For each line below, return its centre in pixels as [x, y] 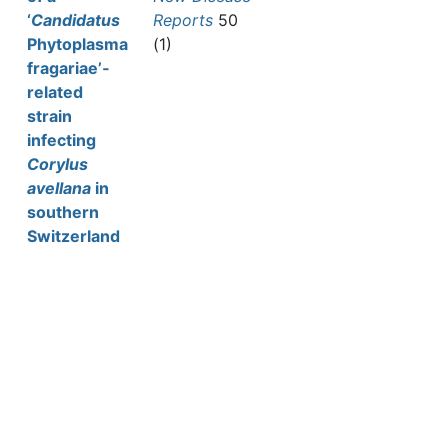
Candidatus [75, 20]
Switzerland [73, 236]
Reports [183, 20]
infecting [61, 140]
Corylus [57, 164]
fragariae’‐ [68, 68]
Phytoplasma [77, 44]
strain [49, 116]
